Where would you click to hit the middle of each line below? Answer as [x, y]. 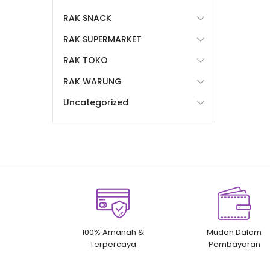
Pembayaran [234, 244]
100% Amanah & [113, 232]
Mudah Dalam [234, 232]
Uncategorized [96, 102]
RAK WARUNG [93, 81]
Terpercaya [113, 244]
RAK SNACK [87, 18]
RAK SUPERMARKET [102, 39]
